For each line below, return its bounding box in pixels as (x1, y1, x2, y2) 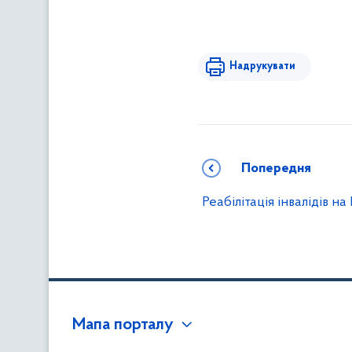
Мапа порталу (72, 317, 174, 334)
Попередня (241, 161, 311, 176)
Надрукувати (229, 60, 295, 72)
